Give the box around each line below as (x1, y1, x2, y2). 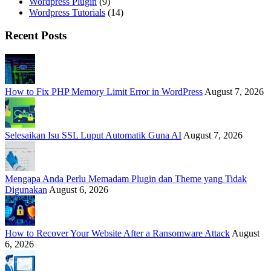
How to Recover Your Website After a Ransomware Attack (5, 228, 230, 239)
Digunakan (5, 184, 47, 195)
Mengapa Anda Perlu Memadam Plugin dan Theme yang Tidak (5, 174, 247, 184)
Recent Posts (5, 29, 67, 42)
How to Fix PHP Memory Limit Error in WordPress (5, 87, 203, 97)
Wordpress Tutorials (29, 7, 105, 18)
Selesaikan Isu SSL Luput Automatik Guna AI (5, 130, 181, 141)
